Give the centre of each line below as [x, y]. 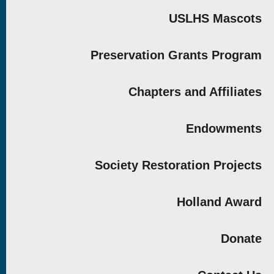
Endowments [224, 128]
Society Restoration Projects [178, 165]
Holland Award [219, 202]
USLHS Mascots [215, 18]
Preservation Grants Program [176, 55]
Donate [241, 239]
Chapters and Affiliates [195, 92]
